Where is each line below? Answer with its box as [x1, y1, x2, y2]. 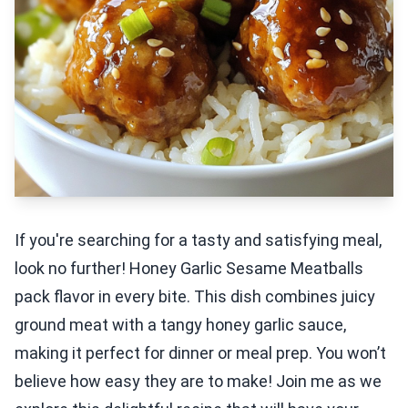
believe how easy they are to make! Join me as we [15, 372, 382, 391]
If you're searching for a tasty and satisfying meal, [15, 230, 382, 250]
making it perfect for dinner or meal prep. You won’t [15, 343, 386, 362]
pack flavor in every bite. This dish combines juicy [15, 287, 375, 306]
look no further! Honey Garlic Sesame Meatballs [15, 259, 363, 278]
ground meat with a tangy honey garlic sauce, [15, 315, 346, 334]
